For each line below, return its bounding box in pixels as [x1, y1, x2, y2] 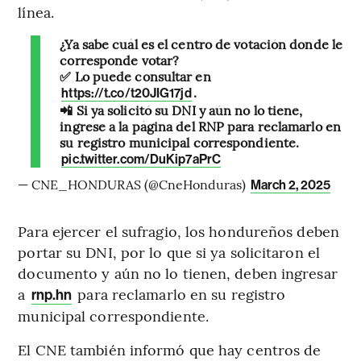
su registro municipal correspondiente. [60, 132, 300, 151]
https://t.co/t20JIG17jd [61, 85, 192, 101]
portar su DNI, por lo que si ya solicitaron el [18, 241, 320, 262]
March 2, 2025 [251, 176, 331, 193]
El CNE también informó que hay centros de [18, 338, 322, 359]
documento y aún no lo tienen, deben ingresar [18, 262, 338, 283]
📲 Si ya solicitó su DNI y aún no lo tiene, [60, 100, 303, 118]
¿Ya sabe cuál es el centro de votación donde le [60, 34, 343, 52]
